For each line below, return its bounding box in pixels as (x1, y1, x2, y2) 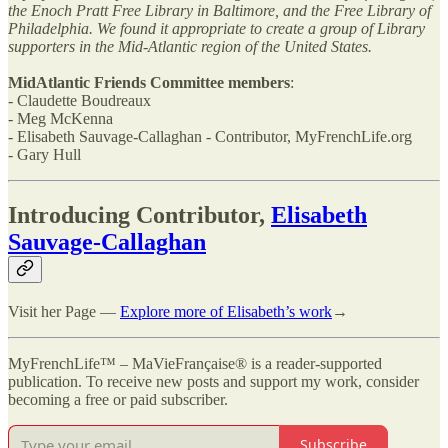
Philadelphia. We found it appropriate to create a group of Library (8, 19, 425, 37)
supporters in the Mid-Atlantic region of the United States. (8, 37, 372, 55)
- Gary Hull (8, 145, 81, 163)
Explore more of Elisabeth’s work (120, 302, 332, 320)
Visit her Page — (8, 302, 120, 320)
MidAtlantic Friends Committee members (8, 73, 290, 91)
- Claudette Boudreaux (8, 91, 151, 109)
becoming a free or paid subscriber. (8, 390, 228, 408)
